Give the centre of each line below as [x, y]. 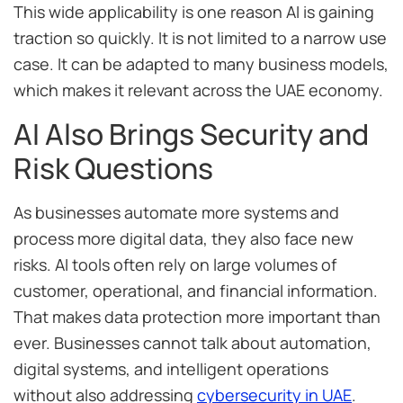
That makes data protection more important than [197, 316]
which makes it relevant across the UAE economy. [198, 90]
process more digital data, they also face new [184, 238]
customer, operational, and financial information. [196, 290]
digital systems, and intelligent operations [171, 368]
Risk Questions [113, 168]
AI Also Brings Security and [191, 134]
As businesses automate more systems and [176, 212]
